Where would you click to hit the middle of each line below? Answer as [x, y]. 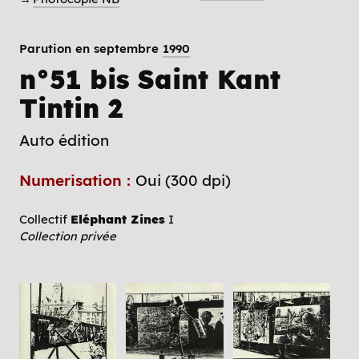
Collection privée [68, 236]
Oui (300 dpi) [183, 180]
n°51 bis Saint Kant [150, 80]
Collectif [45, 219]
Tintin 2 [71, 109]
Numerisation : [77, 180]
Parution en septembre [91, 49]
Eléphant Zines [118, 219]
